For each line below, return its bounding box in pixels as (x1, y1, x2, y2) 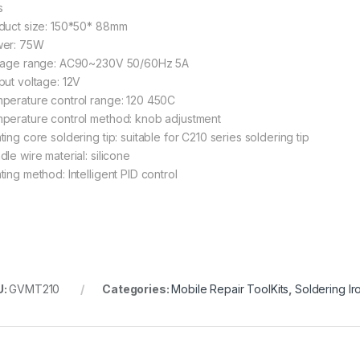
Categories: (102, 281, 172, 296)
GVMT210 (9, 281, 60, 296)
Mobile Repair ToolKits (171, 281, 289, 296)
